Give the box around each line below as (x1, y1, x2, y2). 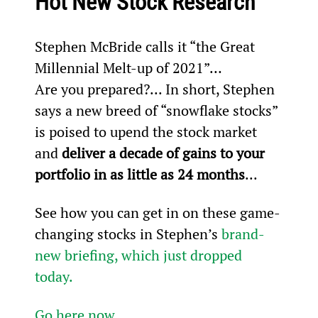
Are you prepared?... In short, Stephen (34, 79, 278, 99)
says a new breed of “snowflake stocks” (34, 100, 281, 120)
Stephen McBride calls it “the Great (34, 36, 258, 56)
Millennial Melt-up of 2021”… (34, 57, 222, 77)
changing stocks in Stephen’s (34, 224, 221, 243)
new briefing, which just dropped (34, 245, 246, 265)
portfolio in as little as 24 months (34, 164, 245, 184)
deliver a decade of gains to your (61, 143, 268, 163)
